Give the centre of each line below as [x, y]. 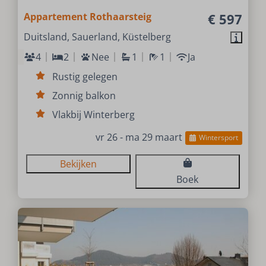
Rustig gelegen [85, 76]
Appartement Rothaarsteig [88, 16]
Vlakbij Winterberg [94, 114]
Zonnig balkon [84, 95]
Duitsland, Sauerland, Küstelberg [98, 37]
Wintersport [218, 138]
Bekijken [79, 164]
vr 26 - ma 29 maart [139, 137]
